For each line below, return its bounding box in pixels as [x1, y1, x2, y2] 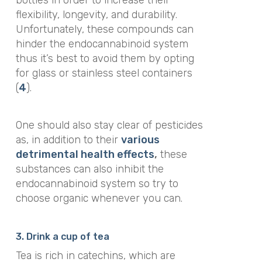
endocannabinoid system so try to [15, 177, 178, 191]
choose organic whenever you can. [15, 192, 182, 205]
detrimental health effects [15, 148, 154, 161]
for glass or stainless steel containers [15, 66, 192, 80]
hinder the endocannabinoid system [15, 37, 188, 50]
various [120, 133, 160, 147]
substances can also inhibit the [15, 163, 164, 176]
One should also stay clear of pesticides [15, 119, 203, 132]
